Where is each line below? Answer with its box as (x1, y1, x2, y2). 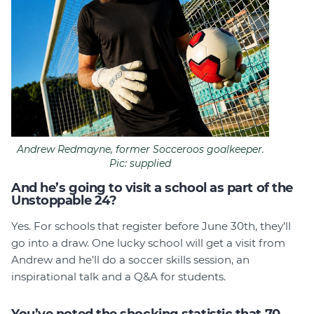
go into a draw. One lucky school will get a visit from (11, 236, 285, 250)
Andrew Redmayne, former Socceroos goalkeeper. (16, 143, 264, 156)
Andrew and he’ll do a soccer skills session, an (11, 253, 250, 267)
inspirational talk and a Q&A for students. (11, 270, 226, 284)
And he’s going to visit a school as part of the (11, 180, 293, 196)
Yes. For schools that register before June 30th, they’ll (11, 219, 291, 233)
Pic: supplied (109, 157, 171, 170)
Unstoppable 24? (11, 193, 117, 209)
